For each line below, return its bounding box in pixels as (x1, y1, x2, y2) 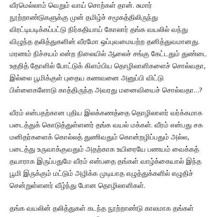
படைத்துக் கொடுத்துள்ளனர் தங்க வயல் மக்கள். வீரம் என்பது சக (10, 120, 203, 130)
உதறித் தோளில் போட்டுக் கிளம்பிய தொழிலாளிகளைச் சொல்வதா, (10, 61, 206, 71)
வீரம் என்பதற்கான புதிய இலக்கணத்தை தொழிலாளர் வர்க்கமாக (10, 108, 202, 118)
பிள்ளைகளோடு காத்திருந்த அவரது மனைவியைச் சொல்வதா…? (10, 85, 202, 95)
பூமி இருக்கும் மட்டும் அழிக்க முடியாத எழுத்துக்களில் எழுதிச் (10, 168, 193, 178)
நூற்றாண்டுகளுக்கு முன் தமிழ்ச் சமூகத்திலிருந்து (10, 12, 158, 22)
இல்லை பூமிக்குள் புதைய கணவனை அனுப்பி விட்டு (10, 73, 164, 83)
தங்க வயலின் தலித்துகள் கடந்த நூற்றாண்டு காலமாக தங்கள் (10, 203, 194, 213)
